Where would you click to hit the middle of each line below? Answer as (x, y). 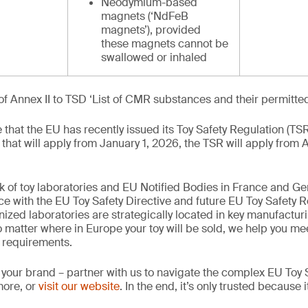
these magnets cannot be (165, 44)
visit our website (79, 286)
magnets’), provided (151, 30)
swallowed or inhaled (154, 57)
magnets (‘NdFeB (145, 16)
